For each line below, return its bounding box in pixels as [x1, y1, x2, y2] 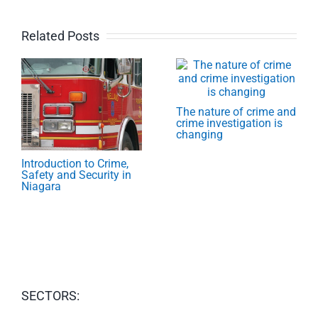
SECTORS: [21, 287, 79, 303]
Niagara [21, 179, 61, 193]
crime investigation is [176, 116, 283, 130]
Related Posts [21, 28, 99, 43]
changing [176, 127, 223, 141]
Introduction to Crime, [21, 156, 128, 170]
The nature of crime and [176, 104, 296, 119]
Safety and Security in [21, 168, 131, 182]
